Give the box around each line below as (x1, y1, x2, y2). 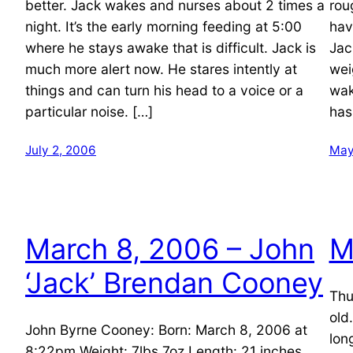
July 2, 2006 (25, 142, 96, 158)
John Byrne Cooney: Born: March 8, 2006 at (25, 321, 307, 338)
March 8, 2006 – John (25, 231, 314, 266)
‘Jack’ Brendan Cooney (25, 265, 323, 300)
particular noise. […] (25, 102, 153, 120)
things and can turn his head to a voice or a (25, 81, 303, 98)
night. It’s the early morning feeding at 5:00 (25, 17, 302, 35)
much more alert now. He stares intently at (25, 60, 297, 77)
